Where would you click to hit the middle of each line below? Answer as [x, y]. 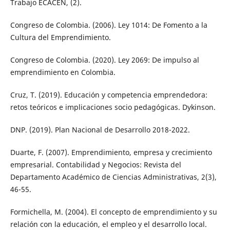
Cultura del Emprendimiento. [60, 37]
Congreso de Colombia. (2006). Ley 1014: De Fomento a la [109, 25]
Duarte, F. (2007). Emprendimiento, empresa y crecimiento [111, 152]
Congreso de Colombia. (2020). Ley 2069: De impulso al [104, 60]
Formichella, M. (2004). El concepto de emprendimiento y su [113, 212]
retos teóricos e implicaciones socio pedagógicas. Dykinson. [113, 107]
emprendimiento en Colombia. [63, 72]
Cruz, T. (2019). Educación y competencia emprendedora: [109, 95]
